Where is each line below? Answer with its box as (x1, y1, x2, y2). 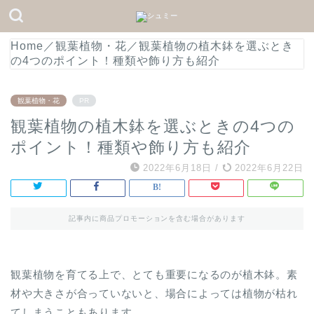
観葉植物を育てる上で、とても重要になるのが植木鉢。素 (11, 268, 298, 280)
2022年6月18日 (143, 163, 212, 173)
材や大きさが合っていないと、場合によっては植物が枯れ (11, 287, 298, 299)
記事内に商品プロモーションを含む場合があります (68, 214, 246, 222)
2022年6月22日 (231, 163, 303, 173)
